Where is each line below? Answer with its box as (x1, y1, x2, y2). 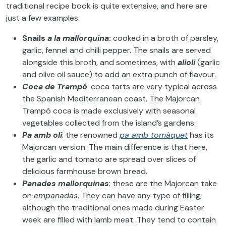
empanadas (34, 190, 78, 201)
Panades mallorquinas (22, 178, 109, 189)
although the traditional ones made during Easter (22, 202, 204, 213)
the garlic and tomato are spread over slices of (22, 153, 196, 164)
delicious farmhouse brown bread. (22, 165, 147, 177)
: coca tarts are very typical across (87, 81, 217, 92)
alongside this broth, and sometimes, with (22, 56, 178, 68)
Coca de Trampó (22, 81, 87, 92)
